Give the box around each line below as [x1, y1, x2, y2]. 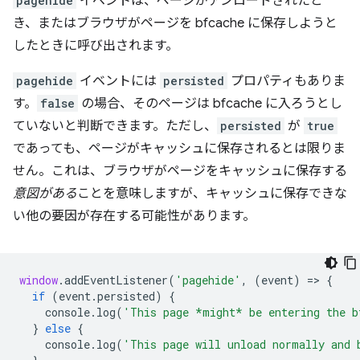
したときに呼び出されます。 [13, 38, 178, 54]
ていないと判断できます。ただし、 [13, 118, 217, 134]
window [19, 272, 58, 288]
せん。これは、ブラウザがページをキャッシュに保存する [13, 163, 347, 179]
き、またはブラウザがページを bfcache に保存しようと [13, 15, 337, 31]
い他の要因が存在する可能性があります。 [13, 208, 256, 224]
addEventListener [64, 272, 168, 288]
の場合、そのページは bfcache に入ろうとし [78, 96, 342, 112]
